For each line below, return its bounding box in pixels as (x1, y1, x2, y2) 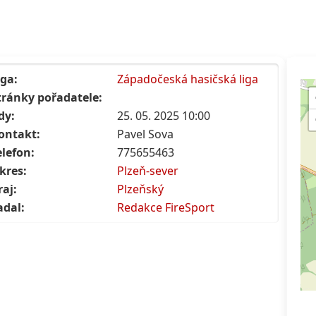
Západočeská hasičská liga (116, 71, 258, 87)
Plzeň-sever (116, 163, 178, 179)
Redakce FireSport (116, 200, 214, 216)
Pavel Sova (116, 126, 174, 142)
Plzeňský (116, 181, 164, 197)
